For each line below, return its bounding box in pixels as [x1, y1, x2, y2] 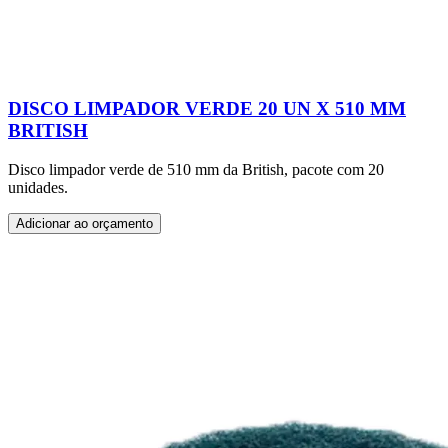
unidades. [8, 179, 68, 197]
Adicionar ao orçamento [16, 216, 153, 232]
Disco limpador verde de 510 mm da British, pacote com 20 [8, 161, 384, 179]
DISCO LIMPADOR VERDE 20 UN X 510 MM [8, 98, 406, 120]
